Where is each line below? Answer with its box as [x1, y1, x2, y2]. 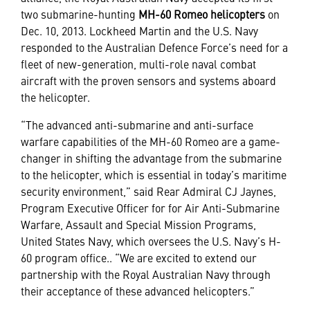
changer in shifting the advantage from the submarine [21, 150, 282, 165]
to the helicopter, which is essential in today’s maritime [21, 167, 286, 182]
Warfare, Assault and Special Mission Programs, [21, 217, 256, 232]
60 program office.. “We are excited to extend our [21, 250, 257, 265]
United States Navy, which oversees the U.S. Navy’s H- [21, 233, 281, 248]
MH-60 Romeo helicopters [138, 6, 265, 21]
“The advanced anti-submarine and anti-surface [21, 117, 253, 132]
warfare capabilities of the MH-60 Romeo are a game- [21, 134, 280, 149]
